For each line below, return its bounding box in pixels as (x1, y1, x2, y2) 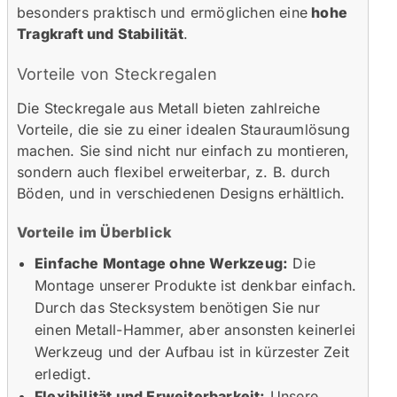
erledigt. (35, 364, 91, 383)
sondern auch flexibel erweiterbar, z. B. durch (17, 162, 331, 181)
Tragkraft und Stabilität (17, 24, 183, 43)
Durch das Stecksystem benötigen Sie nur (35, 298, 320, 316)
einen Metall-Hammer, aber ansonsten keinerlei (35, 320, 356, 339)
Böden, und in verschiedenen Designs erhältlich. (17, 183, 346, 202)
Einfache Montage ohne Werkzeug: (35, 253, 289, 272)
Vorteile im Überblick (17, 222, 172, 241)
